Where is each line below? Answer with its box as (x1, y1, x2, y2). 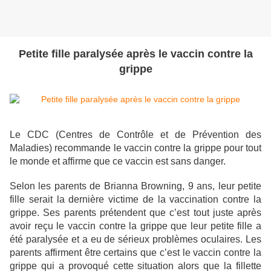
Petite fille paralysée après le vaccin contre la (18, 48, 253, 60)
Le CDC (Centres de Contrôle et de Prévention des (10, 129, 261, 140)
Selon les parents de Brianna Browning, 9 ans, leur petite (10, 181, 261, 192)
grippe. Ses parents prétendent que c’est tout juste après (10, 207, 261, 218)
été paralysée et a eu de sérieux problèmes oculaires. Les (10, 234, 261, 245)
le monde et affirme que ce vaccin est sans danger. (10, 156, 226, 167)
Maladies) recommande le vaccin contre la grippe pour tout (10, 143, 261, 154)
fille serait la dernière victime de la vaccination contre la (10, 194, 261, 205)
